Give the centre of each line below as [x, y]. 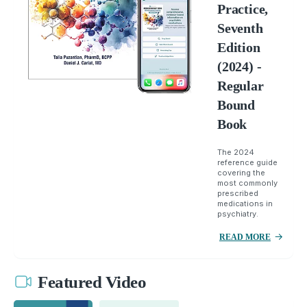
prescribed [237, 193]
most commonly [247, 183]
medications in [245, 203]
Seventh [240, 28]
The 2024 [235, 152]
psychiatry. [237, 213]
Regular [240, 85]
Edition [238, 47]
